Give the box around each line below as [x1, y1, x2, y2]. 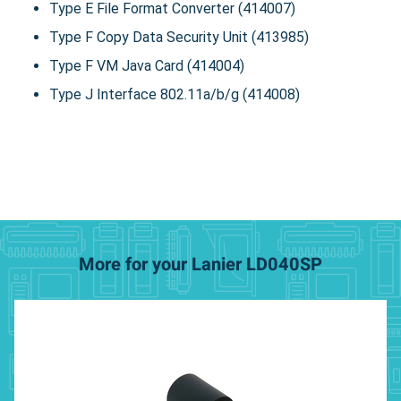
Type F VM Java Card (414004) [49, 56, 244, 74]
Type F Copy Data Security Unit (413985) [49, 28, 309, 46]
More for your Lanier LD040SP [79, 251, 322, 277]
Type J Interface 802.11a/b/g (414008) [49, 85, 300, 103]
